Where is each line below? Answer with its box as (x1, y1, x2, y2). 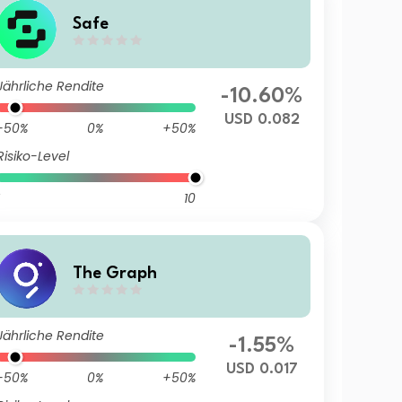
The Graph (72, 265, 157, 282)
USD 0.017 (225, 362, 298, 377)
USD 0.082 (223, 112, 300, 127)
